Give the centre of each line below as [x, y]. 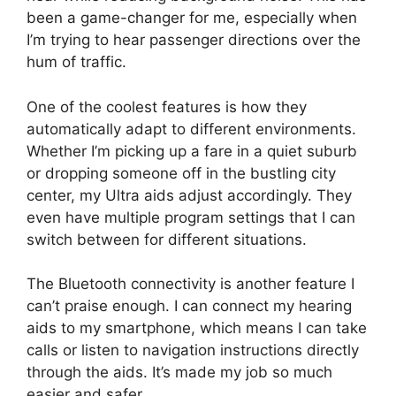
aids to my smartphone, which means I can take [197, 328]
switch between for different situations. [167, 239]
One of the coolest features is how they [167, 107]
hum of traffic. [76, 62]
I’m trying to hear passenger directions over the [194, 40]
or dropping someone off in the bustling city [181, 173]
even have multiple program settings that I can [191, 217]
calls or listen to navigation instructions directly [193, 350]
